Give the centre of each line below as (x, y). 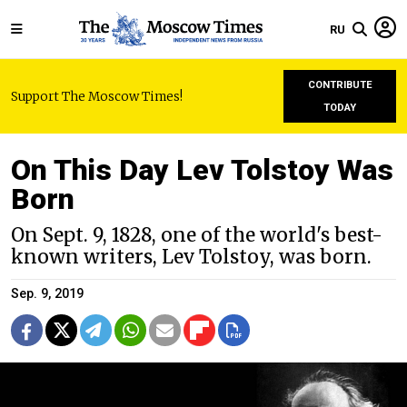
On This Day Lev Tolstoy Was (202, 170)
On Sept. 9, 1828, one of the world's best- (197, 235)
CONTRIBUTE (340, 85)
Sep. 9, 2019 (47, 294)
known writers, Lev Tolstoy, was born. (191, 257)
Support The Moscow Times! (97, 96)
